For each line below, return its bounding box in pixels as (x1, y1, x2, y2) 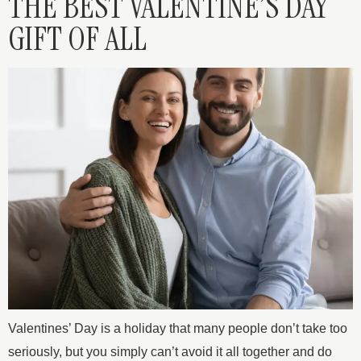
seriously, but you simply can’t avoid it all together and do (8, 344, 332, 359)
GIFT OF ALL (8, 18, 147, 60)
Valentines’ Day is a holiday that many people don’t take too (8, 321, 347, 335)
